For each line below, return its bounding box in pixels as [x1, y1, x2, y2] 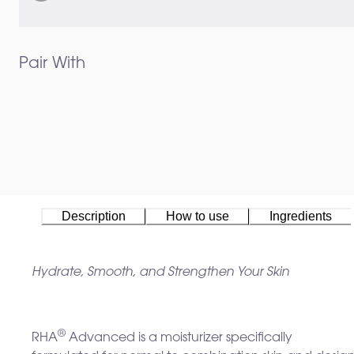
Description [62, 209, 126, 224]
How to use [166, 209, 229, 224]
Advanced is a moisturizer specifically [66, 332, 292, 345]
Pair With [19, 56, 85, 73]
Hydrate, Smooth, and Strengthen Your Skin [32, 266, 289, 280]
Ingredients [269, 209, 332, 224]
